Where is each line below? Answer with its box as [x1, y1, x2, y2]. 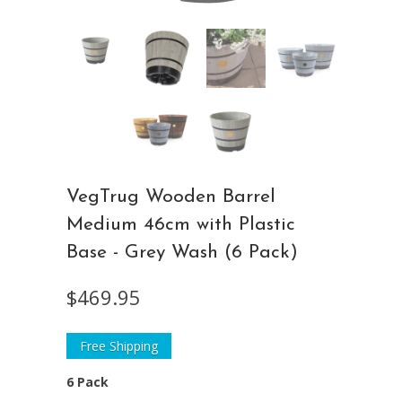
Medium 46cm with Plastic [66, 215, 295, 235]
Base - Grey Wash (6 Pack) [66, 243, 298, 263]
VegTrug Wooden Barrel [66, 188, 275, 207]
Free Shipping [80, 337, 158, 355]
